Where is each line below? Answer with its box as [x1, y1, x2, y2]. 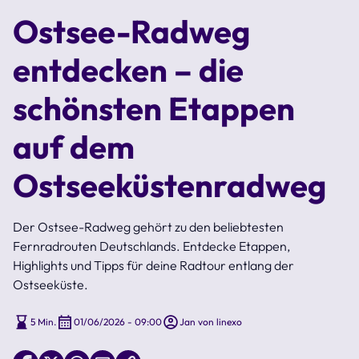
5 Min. [30, 316, 56, 329]
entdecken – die [13, 49, 244, 90]
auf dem [13, 126, 135, 167]
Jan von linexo [179, 316, 242, 329]
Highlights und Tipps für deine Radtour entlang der [13, 256, 294, 273]
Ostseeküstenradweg [13, 164, 326, 205]
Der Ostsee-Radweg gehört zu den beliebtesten [13, 218, 284, 235]
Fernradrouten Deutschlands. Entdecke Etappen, [13, 237, 290, 254]
